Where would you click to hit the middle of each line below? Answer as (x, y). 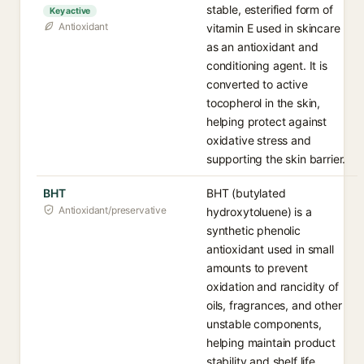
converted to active (257, 84)
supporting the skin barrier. (276, 159)
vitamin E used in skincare (273, 28)
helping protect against (267, 121)
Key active (70, 11)
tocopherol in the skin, (264, 103)
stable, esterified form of (270, 9)
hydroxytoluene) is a (259, 212)
